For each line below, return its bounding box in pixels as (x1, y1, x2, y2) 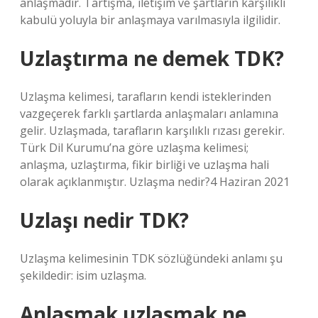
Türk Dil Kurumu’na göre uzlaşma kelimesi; (20, 140, 248, 155)
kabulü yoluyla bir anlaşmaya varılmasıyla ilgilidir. (20, 12, 280, 28)
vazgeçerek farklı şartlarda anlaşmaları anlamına (20, 106, 278, 121)
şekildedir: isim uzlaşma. (20, 268, 146, 283)
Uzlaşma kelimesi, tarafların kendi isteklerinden (20, 89, 271, 104)
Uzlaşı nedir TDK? (20, 207, 189, 234)
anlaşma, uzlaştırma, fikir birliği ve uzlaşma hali (20, 157, 269, 172)
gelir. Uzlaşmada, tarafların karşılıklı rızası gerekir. (20, 123, 285, 138)
